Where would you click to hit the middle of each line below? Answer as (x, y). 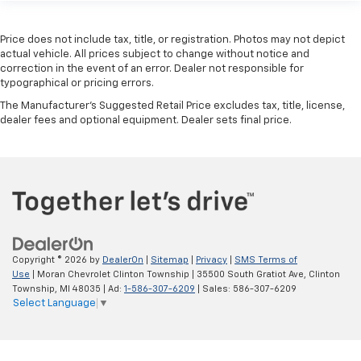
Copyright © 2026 (51, 259)
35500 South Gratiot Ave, (250, 274)
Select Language (54, 303)
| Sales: (214, 288)
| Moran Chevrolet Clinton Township (110, 274)
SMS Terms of (266, 259)
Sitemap (170, 259)
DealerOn (123, 259)
